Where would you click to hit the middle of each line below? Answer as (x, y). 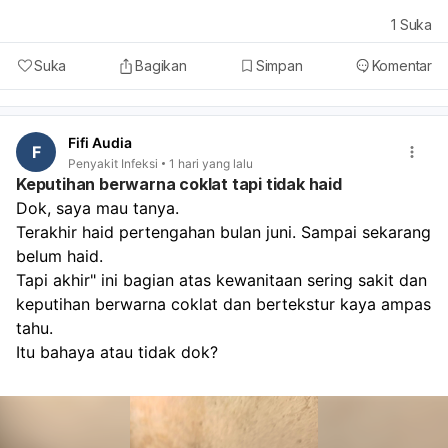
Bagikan (161, 65)
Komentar (401, 65)
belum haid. (62, 256)
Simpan (279, 65)
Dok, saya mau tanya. (100, 208)
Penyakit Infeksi (113, 163)
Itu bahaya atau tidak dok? (119, 352)
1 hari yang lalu (211, 163)
